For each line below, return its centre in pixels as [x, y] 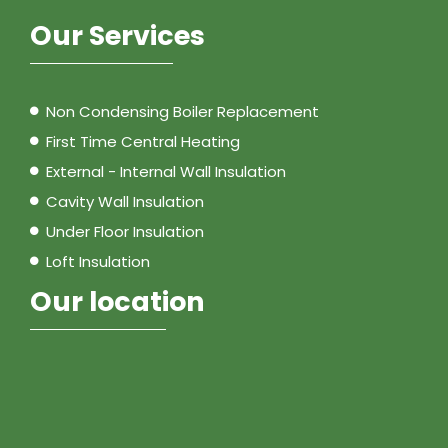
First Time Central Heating [142, 141]
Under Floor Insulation [124, 231]
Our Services [117, 35]
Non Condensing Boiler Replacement [182, 111]
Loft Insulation [97, 261]
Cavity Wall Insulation [124, 201]
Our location [117, 301]
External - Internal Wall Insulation [165, 171]
